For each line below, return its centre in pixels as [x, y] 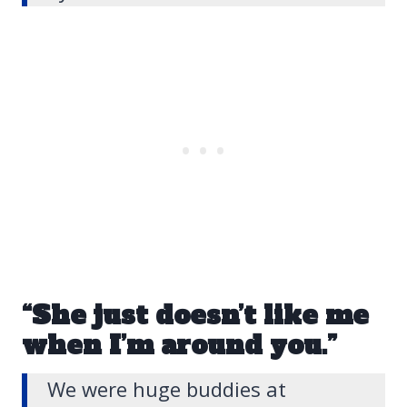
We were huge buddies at [167, 389]
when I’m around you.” [179, 346]
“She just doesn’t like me [195, 316]
